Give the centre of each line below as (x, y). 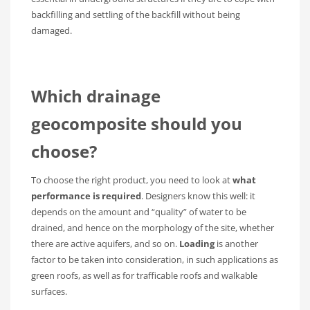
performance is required (86, 196)
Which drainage (96, 96)
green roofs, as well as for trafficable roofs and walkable (144, 276)
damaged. (52, 31)
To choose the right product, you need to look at (132, 180)
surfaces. (49, 292)
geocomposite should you (137, 124)
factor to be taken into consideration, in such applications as (155, 260)
